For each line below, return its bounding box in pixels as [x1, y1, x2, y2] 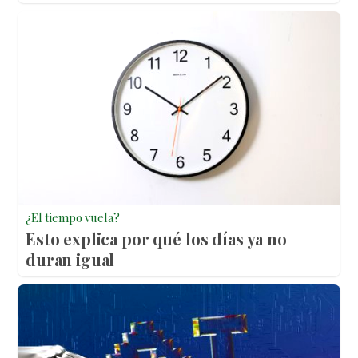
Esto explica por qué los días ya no [26, 228, 287, 250]
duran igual [26, 249, 115, 271]
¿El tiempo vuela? [26, 209, 120, 226]
